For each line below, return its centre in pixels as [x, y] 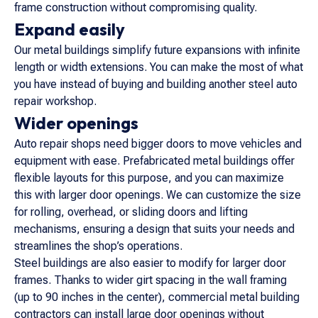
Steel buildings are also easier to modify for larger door [150, 263]
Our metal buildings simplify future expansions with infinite [157, 50]
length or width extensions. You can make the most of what [159, 67]
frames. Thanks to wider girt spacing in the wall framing [150, 280]
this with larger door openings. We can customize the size [158, 195]
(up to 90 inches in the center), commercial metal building [157, 297]
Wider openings [76, 123]
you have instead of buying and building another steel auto [156, 84]
